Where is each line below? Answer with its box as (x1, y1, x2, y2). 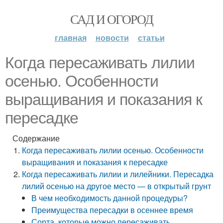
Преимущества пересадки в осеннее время (31, 204, 194, 216)
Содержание (12, 132, 60, 144)
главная (54, 32, 87, 43)
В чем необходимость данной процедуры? (31, 192, 188, 204)
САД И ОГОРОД (70, 10, 153, 27)
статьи (137, 32, 165, 43)
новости (95, 32, 129, 43)
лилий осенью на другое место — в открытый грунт (22, 180, 212, 192)
